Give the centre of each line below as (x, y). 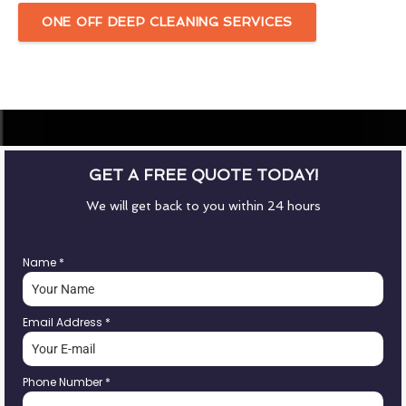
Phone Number (64, 382)
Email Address (64, 322)
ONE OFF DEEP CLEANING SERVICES (167, 21)
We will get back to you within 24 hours (203, 205)
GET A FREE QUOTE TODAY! (203, 174)
